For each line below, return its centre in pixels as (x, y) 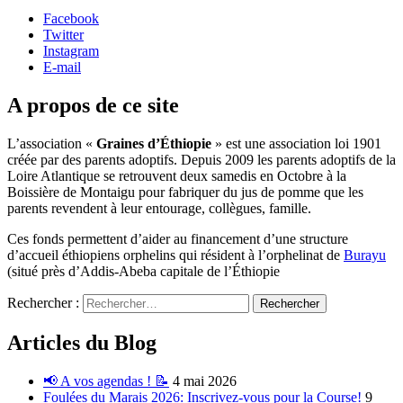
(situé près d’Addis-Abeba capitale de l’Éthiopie (143, 271)
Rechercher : (45, 302)
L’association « (52, 143)
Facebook (71, 19)
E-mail (62, 67)
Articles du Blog (82, 342)
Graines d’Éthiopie (154, 143)
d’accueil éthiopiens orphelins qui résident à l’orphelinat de (175, 255)
